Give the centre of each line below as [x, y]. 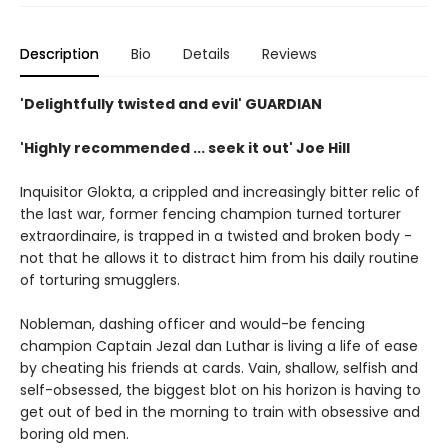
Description [59, 53]
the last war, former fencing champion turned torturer [210, 213]
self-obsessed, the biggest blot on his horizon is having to [220, 389]
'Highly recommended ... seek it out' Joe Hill [185, 147]
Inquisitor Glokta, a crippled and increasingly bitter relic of [220, 191]
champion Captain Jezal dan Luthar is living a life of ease [219, 345]
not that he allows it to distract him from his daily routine [219, 257]
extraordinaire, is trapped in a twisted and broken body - [216, 235]
